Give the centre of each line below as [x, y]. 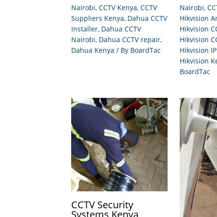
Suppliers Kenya [98, 18]
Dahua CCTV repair [130, 40]
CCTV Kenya [118, 8]
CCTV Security [102, 204]
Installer [85, 29]
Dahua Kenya [93, 50]
